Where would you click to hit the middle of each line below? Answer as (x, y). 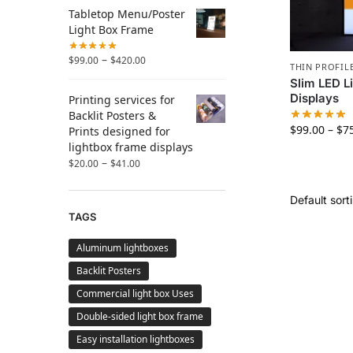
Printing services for (122, 99)
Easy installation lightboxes (136, 340)
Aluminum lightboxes (123, 248)
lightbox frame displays (131, 147)
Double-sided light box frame (140, 317)
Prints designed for (119, 131)
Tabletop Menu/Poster (127, 14)
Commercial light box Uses (135, 294)
